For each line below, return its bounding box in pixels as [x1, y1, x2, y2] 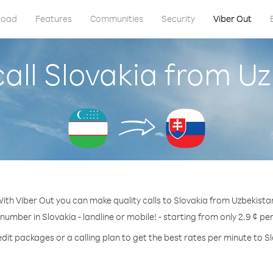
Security [161, 13, 195, 24]
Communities [90, 13, 143, 24]
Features [35, 13, 72, 24]
